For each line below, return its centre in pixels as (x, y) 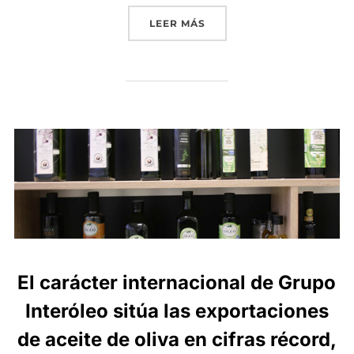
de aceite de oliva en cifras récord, (177, 340)
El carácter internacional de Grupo (176, 283)
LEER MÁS (177, 24)
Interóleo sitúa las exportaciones (177, 311)
